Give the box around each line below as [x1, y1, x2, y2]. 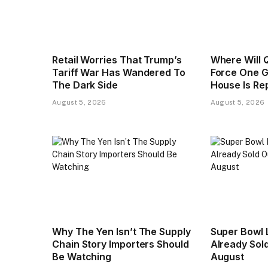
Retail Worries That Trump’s [52, 53, 182, 66]
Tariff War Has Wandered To [52, 66, 185, 78]
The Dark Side [52, 78, 118, 91]
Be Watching [52, 250, 112, 263]
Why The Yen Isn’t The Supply [52, 225, 191, 237]
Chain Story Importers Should [52, 237, 189, 250]
